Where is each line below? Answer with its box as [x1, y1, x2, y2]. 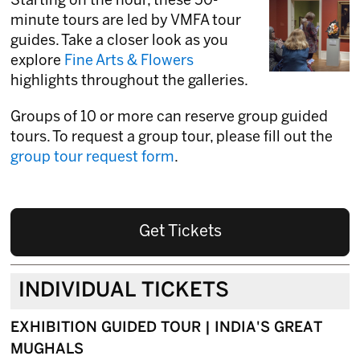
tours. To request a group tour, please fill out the [10, 131, 333, 145]
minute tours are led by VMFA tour [10, 14, 242, 29]
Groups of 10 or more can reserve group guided [10, 111, 329, 125]
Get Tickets [138, 224, 222, 240]
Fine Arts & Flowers [64, 55, 194, 69]
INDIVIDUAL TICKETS [18, 281, 230, 301]
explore [10, 55, 65, 69]
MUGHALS [10, 343, 84, 358]
